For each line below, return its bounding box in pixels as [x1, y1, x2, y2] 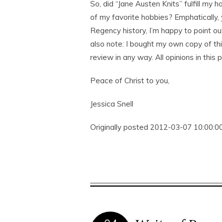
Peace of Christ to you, [90, 76, 169, 85]
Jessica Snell [90, 99, 133, 109]
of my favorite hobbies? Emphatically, [90, 12, 221, 22]
